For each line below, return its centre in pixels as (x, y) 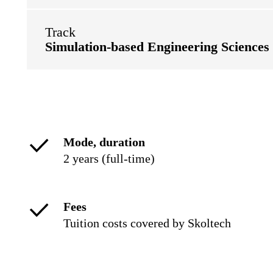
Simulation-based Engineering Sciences (157, 47)
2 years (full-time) (109, 158)
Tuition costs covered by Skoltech (147, 223)
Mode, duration (104, 142)
